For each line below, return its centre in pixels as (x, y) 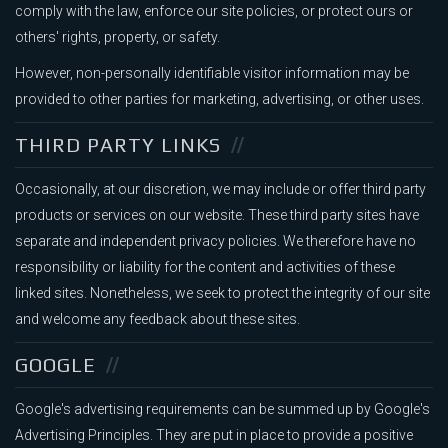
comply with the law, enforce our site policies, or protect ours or (214, 11)
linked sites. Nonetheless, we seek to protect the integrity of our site (222, 293)
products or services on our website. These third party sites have (217, 215)
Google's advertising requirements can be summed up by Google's (222, 409)
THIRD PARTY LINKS (118, 145)
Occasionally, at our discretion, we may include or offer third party (220, 189)
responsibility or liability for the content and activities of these (205, 267)
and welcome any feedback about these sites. (157, 319)
